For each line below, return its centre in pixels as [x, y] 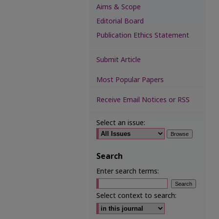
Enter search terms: [128, 171]
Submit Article [119, 60]
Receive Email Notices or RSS [143, 100]
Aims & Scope [119, 7]
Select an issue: [121, 123]
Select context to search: [136, 196]
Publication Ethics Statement [143, 35]
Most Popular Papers [130, 80]
